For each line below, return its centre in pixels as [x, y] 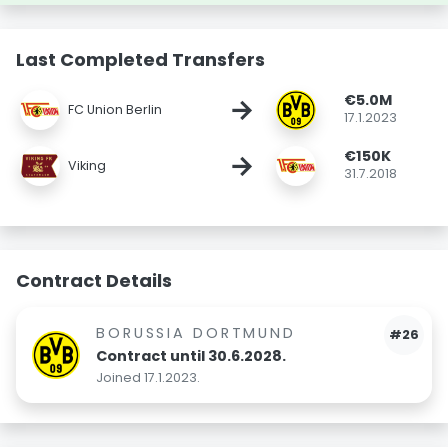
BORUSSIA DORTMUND [196, 332]
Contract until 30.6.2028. [191, 355]
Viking [87, 165]
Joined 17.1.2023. [148, 377]
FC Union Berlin [115, 109]
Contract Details [94, 280]
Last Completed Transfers [140, 59]
